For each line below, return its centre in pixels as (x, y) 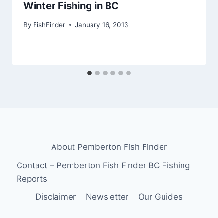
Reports (32, 178)
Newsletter (107, 196)
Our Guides (161, 196)
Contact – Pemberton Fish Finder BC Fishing (103, 165)
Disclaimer (55, 196)
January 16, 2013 (102, 25)
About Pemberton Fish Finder (109, 147)
